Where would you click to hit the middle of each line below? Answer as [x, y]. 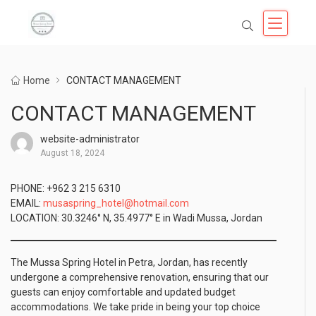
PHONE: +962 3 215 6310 [66, 188]
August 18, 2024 [72, 153]
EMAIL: [27, 203]
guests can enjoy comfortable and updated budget [123, 292]
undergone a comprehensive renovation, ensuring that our [140, 277]
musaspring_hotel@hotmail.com [116, 203]
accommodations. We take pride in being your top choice [135, 307]
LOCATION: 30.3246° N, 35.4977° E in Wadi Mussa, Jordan [136, 218]
